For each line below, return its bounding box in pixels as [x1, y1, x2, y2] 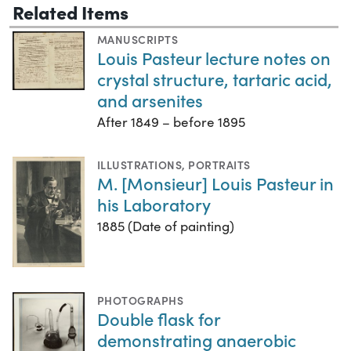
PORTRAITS [188, 157, 251, 173]
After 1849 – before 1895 [97, 113, 245, 132]
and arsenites [97, 88, 203, 113]
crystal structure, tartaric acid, [97, 67, 332, 92]
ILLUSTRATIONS [97, 157, 183, 173]
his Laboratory [97, 192, 211, 217]
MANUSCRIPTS [97, 31, 179, 48]
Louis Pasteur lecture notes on [97, 45, 331, 71]
